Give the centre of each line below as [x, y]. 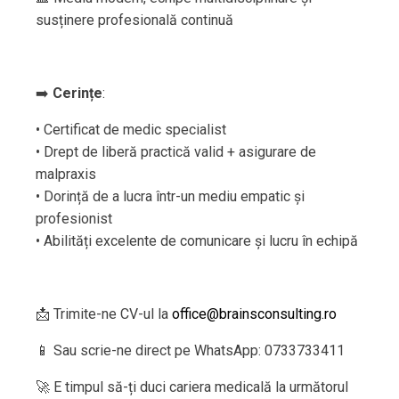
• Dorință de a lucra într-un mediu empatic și [170, 197]
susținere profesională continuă [134, 20]
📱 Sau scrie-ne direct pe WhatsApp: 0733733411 [190, 351]
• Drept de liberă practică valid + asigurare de [176, 152]
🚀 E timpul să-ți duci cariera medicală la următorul [192, 387]
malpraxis [66, 175]
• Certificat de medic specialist [131, 130]
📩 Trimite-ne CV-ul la [104, 314]
